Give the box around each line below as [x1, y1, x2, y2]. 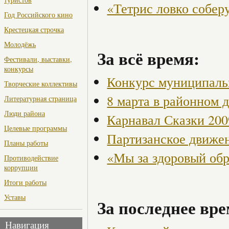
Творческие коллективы [4, 79, 77, 89]
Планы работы [4, 138, 48, 148]
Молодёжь [4, 39, 36, 50]
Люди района [4, 108, 45, 119]
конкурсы [4, 64, 33, 74]
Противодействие [4, 153, 58, 163]
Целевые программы [4, 123, 67, 133]
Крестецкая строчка [4, 25, 64, 35]
